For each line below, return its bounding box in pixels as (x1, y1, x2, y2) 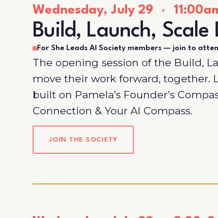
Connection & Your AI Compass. (33, 104, 193, 117)
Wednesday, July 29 (33, 3, 157, 17)
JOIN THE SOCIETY (49, 136, 118, 143)
